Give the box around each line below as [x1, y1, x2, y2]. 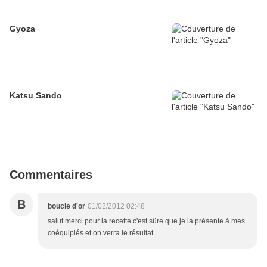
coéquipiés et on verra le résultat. [48, 229, 155, 238]
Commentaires [10, 168, 92, 182]
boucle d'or [48, 202, 85, 211]
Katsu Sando [10, 91, 62, 101]
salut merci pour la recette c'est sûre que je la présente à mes [48, 217, 245, 226]
